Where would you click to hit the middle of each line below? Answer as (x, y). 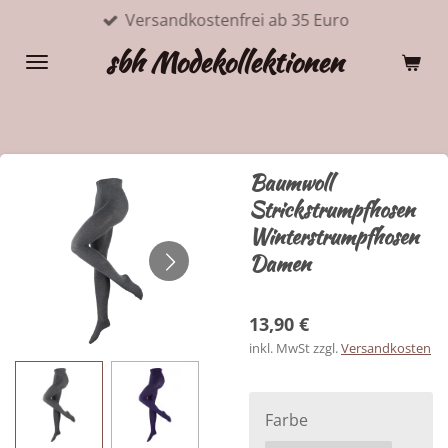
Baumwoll (290, 182)
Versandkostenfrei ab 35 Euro (237, 20)
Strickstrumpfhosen (331, 209)
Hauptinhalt (53, 46)
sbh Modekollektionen (224, 62)
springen (43, 71)
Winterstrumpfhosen (333, 236)
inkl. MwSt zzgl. (295, 348)
